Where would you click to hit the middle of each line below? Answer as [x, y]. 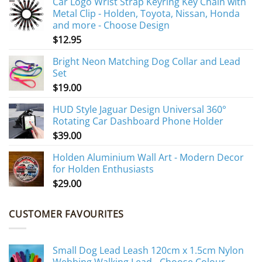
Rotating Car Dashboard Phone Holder [138, 121]
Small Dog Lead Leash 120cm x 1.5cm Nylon [148, 251]
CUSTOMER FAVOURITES [67, 214]
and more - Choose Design [111, 25]
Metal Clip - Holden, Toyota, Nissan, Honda [146, 13]
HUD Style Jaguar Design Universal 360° [139, 109]
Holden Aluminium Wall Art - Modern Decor [148, 157]
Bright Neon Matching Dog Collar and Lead [146, 61]
